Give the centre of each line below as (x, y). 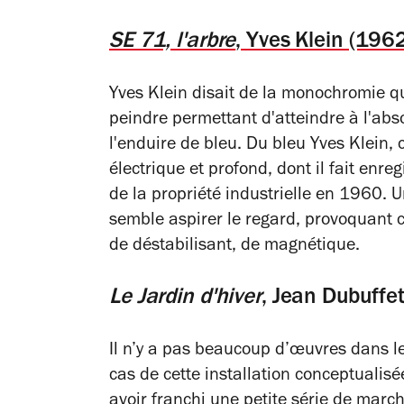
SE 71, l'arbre (173, 42)
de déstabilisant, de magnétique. (234, 247)
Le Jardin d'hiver (185, 298)
